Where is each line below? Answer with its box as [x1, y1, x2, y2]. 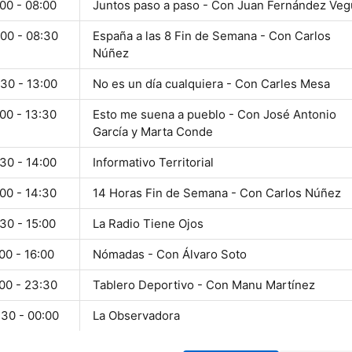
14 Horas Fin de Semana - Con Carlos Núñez [93, 185, 341, 201]
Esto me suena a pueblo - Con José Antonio [93, 107, 336, 123]
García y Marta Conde [93, 124, 213, 140]
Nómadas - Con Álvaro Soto [93, 247, 247, 262]
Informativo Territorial [93, 155, 214, 170]
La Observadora [93, 308, 180, 324]
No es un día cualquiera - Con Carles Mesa [93, 76, 330, 92]
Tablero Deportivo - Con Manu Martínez [93, 277, 315, 293]
